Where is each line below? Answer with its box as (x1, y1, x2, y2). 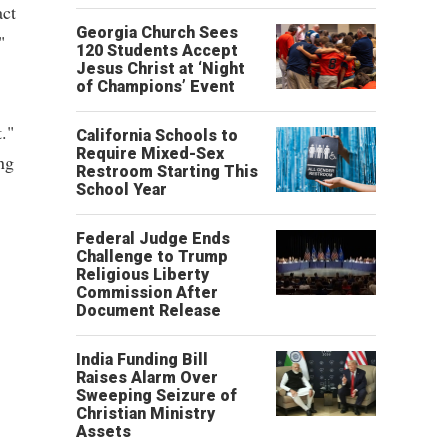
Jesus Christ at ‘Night (76, 59, 245, 78)
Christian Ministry (76, 404, 215, 423)
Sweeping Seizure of (76, 386, 237, 405)
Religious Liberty (76, 265, 209, 284)
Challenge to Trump (76, 247, 228, 266)
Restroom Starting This (76, 162, 258, 181)
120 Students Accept (76, 41, 238, 60)
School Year (76, 180, 167, 199)
